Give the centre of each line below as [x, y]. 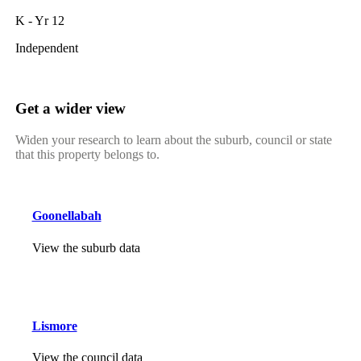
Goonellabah [66, 216]
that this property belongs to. [87, 155]
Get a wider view [70, 109]
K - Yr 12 [39, 20]
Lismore [54, 326]
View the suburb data [86, 247]
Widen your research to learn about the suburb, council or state [173, 140]
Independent [46, 48]
